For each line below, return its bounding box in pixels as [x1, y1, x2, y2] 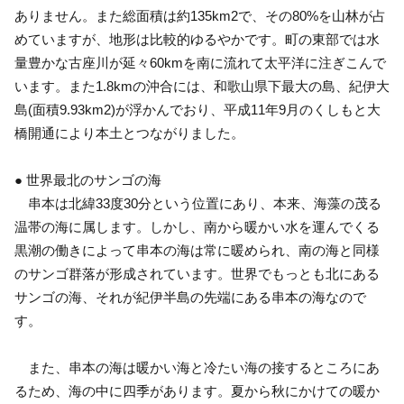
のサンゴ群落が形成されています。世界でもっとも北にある [14, 265, 380, 281]
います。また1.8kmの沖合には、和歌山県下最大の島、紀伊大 [14, 78, 390, 94]
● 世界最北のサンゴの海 [14, 171, 161, 188]
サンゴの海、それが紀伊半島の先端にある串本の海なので [14, 289, 366, 305]
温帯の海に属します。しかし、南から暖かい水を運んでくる [14, 218, 380, 234]
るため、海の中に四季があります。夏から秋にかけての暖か [14, 382, 380, 399]
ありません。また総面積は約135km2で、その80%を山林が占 [14, 7, 386, 23]
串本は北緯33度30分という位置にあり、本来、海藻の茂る [14, 195, 381, 211]
